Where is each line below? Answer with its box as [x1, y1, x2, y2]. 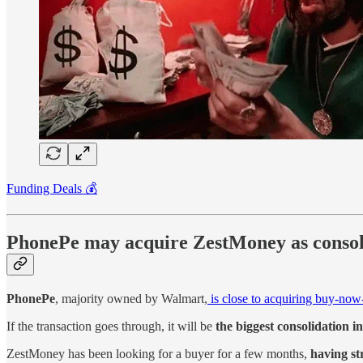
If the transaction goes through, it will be [6, 318, 212, 333]
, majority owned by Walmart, [55, 291, 207, 305]
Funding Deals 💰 [6, 181, 97, 195]
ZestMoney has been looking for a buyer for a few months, [6, 346, 310, 361]
